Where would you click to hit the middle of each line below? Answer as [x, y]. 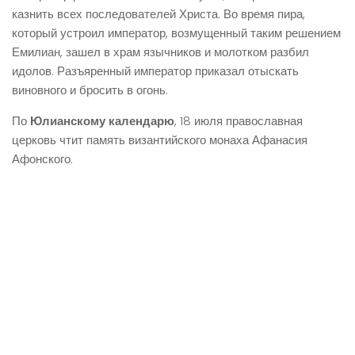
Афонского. [42, 159]
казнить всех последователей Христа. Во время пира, [158, 14]
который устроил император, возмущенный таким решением [176, 33]
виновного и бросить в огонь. [90, 90]
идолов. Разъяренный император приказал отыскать [155, 71]
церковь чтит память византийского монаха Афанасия [160, 140]
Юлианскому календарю [102, 121]
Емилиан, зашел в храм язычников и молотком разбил [160, 52]
